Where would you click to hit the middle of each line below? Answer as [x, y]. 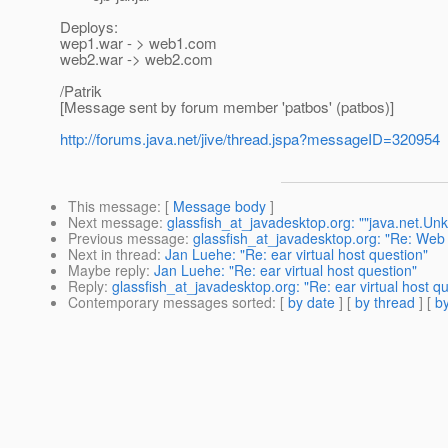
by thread [385, 302]
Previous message [126, 238]
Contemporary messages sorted [170, 302]
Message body [219, 206]
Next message [113, 222]
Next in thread [112, 254]
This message [112, 206]
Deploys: [89, 27]
